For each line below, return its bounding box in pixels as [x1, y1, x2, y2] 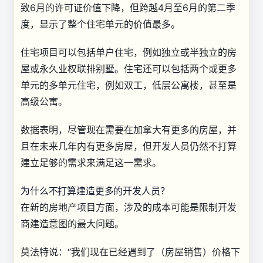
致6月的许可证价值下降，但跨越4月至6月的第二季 [21, 1, 235, 14]
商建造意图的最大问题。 [21, 217, 124, 230]
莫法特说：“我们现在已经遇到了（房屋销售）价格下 [21, 245, 240, 258]
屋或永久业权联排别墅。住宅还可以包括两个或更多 [21, 62, 237, 75]
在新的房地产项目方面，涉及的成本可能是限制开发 [21, 201, 237, 213]
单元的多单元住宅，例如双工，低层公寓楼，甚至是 [21, 79, 237, 91]
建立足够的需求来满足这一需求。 [21, 156, 161, 168]
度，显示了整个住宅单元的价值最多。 [21, 18, 180, 30]
